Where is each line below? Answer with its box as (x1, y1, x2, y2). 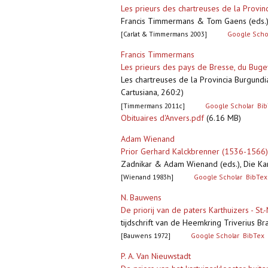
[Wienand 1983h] (121, 172, 173, 182)
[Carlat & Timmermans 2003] (121, 29, 207, 39)
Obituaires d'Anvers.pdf (121, 112, 204, 124)
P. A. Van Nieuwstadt (121, 251, 191, 262)
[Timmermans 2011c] (121, 101, 185, 111)
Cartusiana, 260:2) (121, 87, 184, 98)
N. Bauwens (121, 192, 162, 203)
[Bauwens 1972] (121, 231, 170, 240)
